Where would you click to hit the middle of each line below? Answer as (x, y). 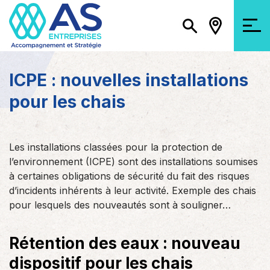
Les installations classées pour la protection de (116, 147)
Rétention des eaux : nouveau (125, 243)
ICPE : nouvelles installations (129, 80)
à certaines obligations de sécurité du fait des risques (129, 176)
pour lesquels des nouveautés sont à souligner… (120, 205)
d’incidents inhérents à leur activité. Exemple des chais (133, 190)
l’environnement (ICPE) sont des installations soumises (133, 162)
